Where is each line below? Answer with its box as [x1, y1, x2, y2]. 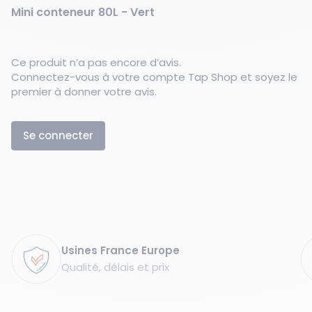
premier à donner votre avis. [11, 84, 157, 99]
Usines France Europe [61, 242, 180, 258]
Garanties [11, 234, 63, 249]
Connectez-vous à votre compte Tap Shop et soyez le [11, 70, 297, 84]
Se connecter [23, 128, 93, 143]
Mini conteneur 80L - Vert [11, 4, 155, 20]
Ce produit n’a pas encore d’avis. [11, 55, 181, 70]
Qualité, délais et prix [61, 259, 169, 274]
